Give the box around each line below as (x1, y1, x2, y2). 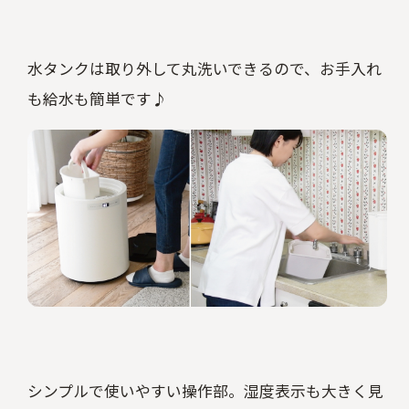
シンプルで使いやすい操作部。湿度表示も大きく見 (26, 383, 383, 402)
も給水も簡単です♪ (26, 89, 167, 109)
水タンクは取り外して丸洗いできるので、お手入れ (26, 59, 382, 79)
